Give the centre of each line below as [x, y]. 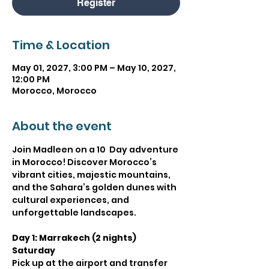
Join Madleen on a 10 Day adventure [96, 150]
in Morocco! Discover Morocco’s [85, 162]
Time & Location [61, 45]
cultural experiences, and [71, 200]
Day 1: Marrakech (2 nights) [75, 238]
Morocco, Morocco [54, 91]
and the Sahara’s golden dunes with [95, 187]
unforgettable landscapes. [74, 213]
